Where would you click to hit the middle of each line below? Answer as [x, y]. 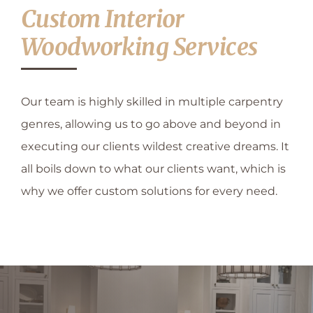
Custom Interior [103, 19]
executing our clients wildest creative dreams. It [155, 147]
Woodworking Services [139, 47]
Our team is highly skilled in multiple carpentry [152, 102]
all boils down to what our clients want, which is [153, 169]
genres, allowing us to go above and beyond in [151, 124]
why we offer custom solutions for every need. [149, 191]
